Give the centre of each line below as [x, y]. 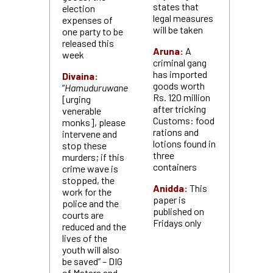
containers [175, 167]
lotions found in [184, 144]
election [78, 8]
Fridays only [177, 223]
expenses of [87, 20]
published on [178, 211]
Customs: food [183, 120]
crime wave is [90, 168]
